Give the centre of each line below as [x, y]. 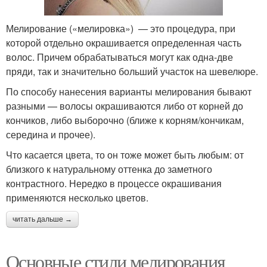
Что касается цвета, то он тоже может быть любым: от [125, 155]
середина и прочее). [51, 135]
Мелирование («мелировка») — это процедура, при [121, 29]
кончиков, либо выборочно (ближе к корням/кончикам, [125, 120]
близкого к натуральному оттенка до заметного [109, 169]
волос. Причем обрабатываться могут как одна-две [119, 57]
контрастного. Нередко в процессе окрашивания [114, 184]
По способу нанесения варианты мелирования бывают [129, 92]
